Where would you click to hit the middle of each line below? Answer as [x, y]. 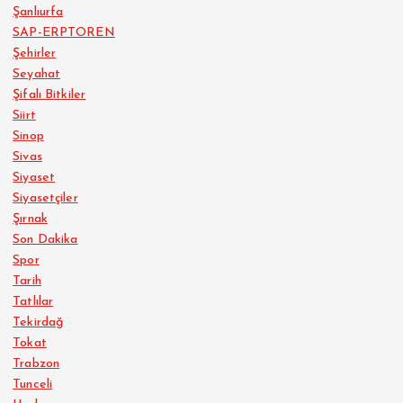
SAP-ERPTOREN [64, 32]
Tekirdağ [39, 322]
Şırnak [30, 219]
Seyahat [37, 74]
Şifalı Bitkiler [49, 94]
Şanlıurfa [38, 12]
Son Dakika [45, 239]
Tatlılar [33, 301]
